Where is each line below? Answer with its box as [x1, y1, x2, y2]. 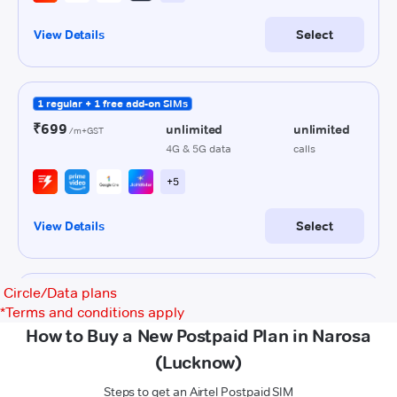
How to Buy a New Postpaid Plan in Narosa [26, 325, 371, 346]
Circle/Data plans [4, 284, 117, 301]
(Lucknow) [155, 352, 242, 373]
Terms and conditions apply [5, 304, 184, 321]
